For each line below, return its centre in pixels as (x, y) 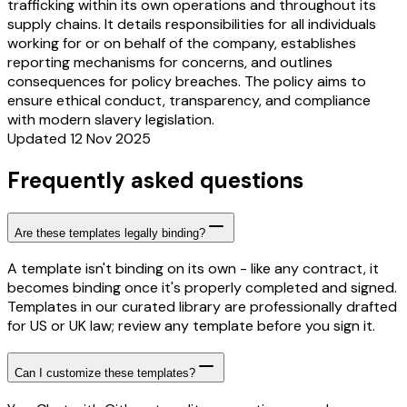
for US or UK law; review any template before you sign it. (191, 326)
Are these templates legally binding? (110, 233)
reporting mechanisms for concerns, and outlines (170, 62)
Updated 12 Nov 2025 (79, 138)
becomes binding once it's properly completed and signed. (202, 288)
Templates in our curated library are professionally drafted (202, 307)
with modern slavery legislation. (111, 119)
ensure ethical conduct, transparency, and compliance (189, 100)
